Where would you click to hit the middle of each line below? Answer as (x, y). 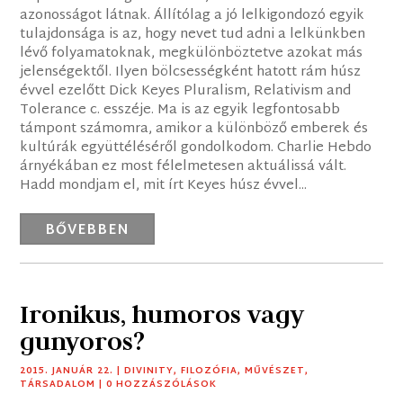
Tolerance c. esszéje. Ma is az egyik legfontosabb (180, 111)
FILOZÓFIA (210, 372)
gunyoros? (83, 342)
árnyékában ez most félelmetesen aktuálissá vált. (184, 167)
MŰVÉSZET (275, 372)
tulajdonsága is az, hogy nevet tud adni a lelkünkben (193, 35)
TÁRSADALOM (58, 385)
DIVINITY (149, 372)
